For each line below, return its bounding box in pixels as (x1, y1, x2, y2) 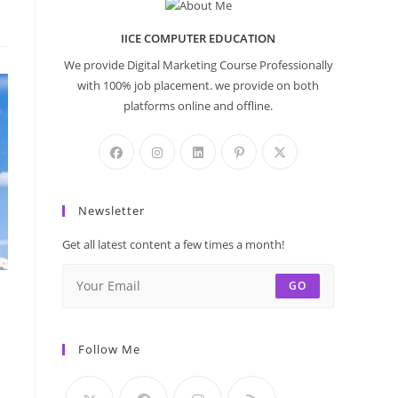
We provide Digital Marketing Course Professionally (63, 56, 333, 73)
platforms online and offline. (123, 97, 273, 114)
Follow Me (78, 340, 140, 357)
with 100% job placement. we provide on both (77, 76, 319, 93)
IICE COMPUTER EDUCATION (121, 29, 275, 46)
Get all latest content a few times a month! (62, 235, 284, 252)
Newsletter (78, 202, 145, 219)
